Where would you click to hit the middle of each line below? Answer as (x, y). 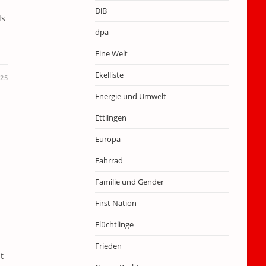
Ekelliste (109, 75)
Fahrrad (109, 160)
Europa (107, 139)
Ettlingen (110, 118)
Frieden (108, 246)
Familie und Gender (129, 182)
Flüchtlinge (114, 224)
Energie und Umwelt (130, 96)
